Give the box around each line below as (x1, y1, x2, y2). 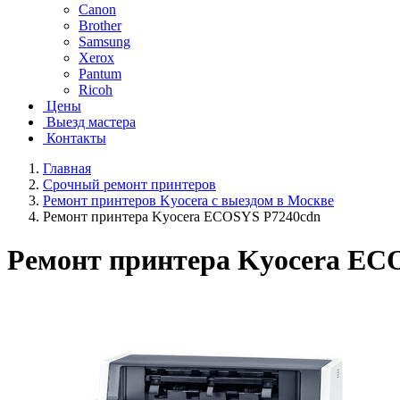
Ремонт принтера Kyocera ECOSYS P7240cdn (43, 209, 321, 224)
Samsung (79, 34, 130, 49)
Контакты (46, 130, 106, 146)
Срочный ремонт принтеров (43, 177, 216, 192)
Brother (79, 18, 121, 33)
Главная (43, 161, 91, 176)
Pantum (79, 66, 121, 81)
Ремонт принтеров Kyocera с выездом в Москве (43, 193, 334, 208)
